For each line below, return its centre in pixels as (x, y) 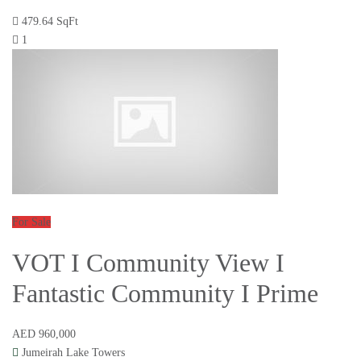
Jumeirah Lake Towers (73, 353)
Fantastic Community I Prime (165, 294)
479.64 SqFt (50, 22)
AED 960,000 (44, 334)
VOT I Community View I (148, 263)
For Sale (31, 222)
